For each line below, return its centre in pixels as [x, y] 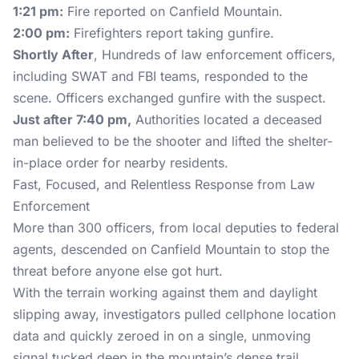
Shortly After [53, 54]
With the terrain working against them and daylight [165, 292]
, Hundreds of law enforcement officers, [215, 54]
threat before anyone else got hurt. [118, 271]
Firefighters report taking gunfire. [172, 33]
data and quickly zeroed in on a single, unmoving [162, 336]
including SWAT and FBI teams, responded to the [160, 76]
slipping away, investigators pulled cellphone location [174, 314]
